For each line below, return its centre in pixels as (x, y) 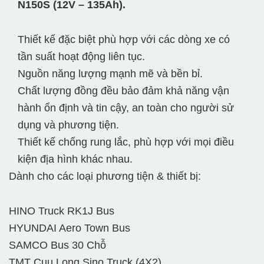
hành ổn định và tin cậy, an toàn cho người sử (126, 108)
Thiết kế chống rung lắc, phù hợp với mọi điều (126, 142)
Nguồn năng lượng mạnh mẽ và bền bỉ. (110, 74)
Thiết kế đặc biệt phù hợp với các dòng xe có (124, 40)
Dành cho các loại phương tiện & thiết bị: (105, 176)
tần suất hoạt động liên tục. (81, 57)
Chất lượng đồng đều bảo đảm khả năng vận (123, 91)
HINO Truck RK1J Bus (62, 211)
